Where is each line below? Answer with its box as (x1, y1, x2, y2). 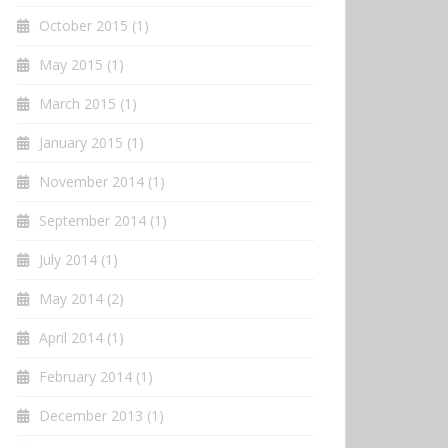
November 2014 (39, 171, 144, 191)
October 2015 (39, 15, 128, 35)
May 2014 (39, 288, 103, 308)
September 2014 (39, 210, 146, 230)
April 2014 (39, 327, 103, 347)
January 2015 (39, 132, 123, 152)
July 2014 (39, 249, 97, 269)
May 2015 (39, 54, 103, 74)
